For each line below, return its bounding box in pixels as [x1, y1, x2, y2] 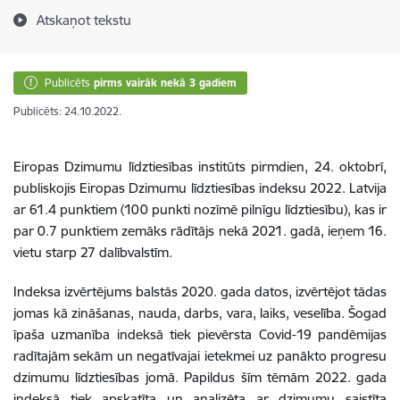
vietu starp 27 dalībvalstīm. [13, 244, 172, 261]
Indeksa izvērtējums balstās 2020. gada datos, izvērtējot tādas [13, 283, 387, 300]
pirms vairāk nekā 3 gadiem [94, 76, 237, 89]
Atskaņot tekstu [37, 12, 131, 29]
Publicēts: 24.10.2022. [13, 104, 121, 118]
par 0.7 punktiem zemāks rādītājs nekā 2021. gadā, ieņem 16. [13, 222, 387, 239]
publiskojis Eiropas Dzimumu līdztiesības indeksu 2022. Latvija [13, 179, 387, 196]
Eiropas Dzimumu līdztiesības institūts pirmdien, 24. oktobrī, [13, 158, 387, 175]
